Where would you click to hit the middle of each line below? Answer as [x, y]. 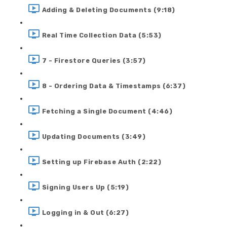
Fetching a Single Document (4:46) [107, 111]
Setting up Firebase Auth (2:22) [101, 162]
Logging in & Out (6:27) [85, 212]
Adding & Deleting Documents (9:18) [108, 10]
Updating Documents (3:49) [93, 136]
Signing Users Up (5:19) [85, 187]
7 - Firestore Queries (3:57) [94, 60]
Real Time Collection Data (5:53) [102, 35]
